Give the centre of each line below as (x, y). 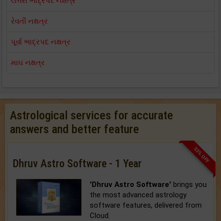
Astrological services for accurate (92, 115)
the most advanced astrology (138, 195)
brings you (189, 184)
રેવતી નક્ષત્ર (29, 21)
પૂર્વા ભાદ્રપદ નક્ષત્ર (41, 42)
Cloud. (100, 216)
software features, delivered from (146, 205)
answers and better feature (74, 129)
